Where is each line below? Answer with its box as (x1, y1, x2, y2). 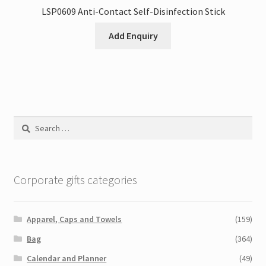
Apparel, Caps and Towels (27, 213, 122, 224)
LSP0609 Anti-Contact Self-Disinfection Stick (41, 5, 225, 18)
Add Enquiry (108, 29, 158, 42)
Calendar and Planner (27, 252, 107, 264)
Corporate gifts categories (13, 172, 137, 188)
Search (12, 117, 38, 128)
